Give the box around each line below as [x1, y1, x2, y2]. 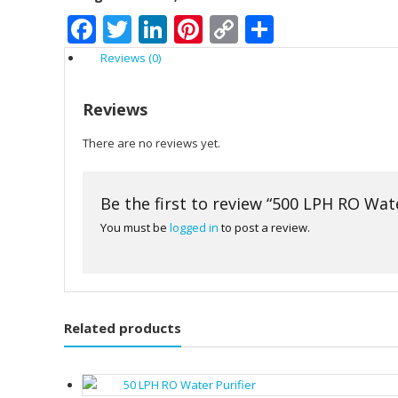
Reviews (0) [100, 50, 161, 67]
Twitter [131, 10, 227, 49]
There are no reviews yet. [83, 135, 220, 152]
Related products [64, 319, 181, 338]
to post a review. [219, 219, 310, 236]
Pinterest [203, 10, 322, 49]
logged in [170, 219, 219, 236]
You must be [100, 219, 170, 236]
